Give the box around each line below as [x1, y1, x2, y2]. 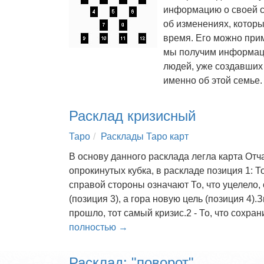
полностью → [69, 222, 128, 232]
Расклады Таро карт [101, 131, 189, 141]
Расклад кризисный [69, 108, 196, 124]
